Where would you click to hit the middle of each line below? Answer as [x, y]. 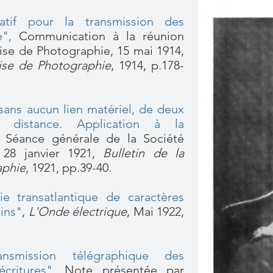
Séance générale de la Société [95, 138]
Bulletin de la [144, 153]
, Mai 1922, [156, 211]
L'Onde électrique [78, 211]
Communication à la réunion [98, 36]
